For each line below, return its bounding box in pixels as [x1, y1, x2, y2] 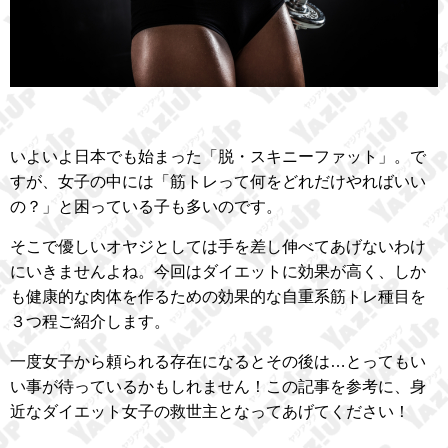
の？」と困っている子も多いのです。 [10, 198, 282, 216]
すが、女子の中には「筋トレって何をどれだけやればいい [10, 173, 426, 191]
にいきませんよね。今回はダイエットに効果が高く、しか [10, 263, 426, 281]
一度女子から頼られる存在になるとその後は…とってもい [10, 353, 426, 371]
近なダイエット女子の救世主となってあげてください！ [10, 403, 410, 421]
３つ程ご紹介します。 [10, 313, 170, 331]
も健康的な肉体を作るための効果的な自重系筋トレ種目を [10, 288, 426, 306]
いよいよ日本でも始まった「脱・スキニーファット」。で [10, 148, 426, 166]
